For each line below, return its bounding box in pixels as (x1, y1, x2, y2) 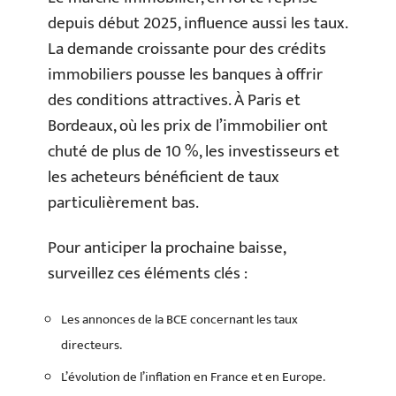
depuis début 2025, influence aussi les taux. (48, 9, 347, 37)
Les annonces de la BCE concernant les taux (61, 308, 298, 331)
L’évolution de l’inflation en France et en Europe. (61, 366, 325, 388)
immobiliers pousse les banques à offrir (48, 60, 323, 88)
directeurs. (61, 333, 122, 356)
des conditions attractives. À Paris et (48, 86, 301, 114)
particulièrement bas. (48, 188, 199, 217)
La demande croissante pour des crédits (48, 34, 326, 63)
